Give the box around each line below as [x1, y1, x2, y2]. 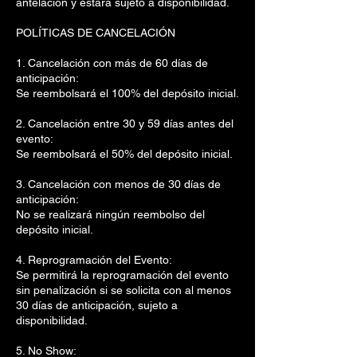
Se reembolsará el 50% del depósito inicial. [16, 147, 233, 160]
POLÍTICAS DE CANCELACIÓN [16, 26, 175, 39]
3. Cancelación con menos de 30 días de [16, 178, 221, 190]
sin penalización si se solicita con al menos [16, 284, 231, 296]
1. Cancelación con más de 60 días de [16, 57, 208, 69]
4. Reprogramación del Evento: [16, 253, 172, 266]
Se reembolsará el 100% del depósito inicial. [16, 87, 239, 100]
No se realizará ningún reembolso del [16, 208, 205, 221]
